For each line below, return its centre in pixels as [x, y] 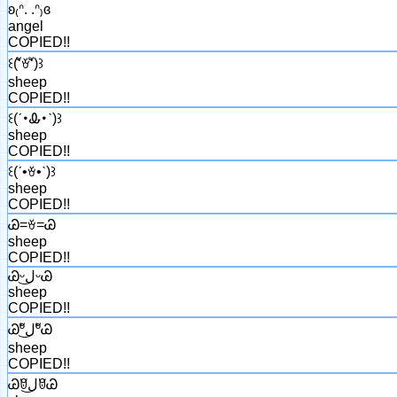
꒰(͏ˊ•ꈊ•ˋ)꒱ [32, 171]
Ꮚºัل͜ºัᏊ [44, 329]
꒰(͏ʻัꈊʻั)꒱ [26, 63]
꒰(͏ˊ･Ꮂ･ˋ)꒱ [35, 118]
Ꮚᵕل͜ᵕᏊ [44, 276]
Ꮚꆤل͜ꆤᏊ [48, 384]
